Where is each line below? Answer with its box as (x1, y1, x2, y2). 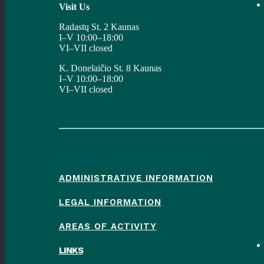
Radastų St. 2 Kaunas (58, 21, 139, 32)
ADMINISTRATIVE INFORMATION (58, 173, 213, 184)
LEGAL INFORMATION (58, 197, 161, 208)
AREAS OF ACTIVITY (58, 221, 157, 232)
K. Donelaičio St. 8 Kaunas (58, 62, 161, 73)
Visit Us (58, 1, 90, 12)
